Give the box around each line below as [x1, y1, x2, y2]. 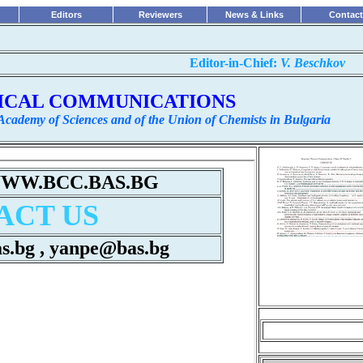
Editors [50, 10, 82, 19]
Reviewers [138, 10, 182, 19]
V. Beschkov [277, 56, 345, 70]
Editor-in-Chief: [190, 56, 277, 70]
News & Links [224, 10, 284, 19]
